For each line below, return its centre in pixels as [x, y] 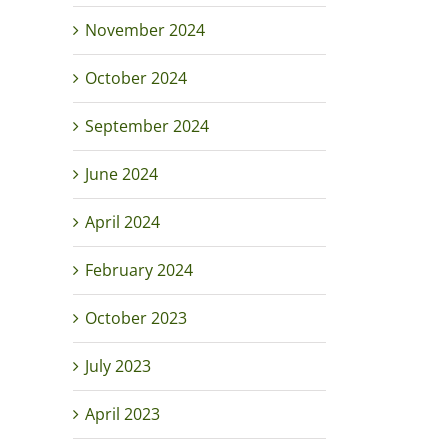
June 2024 [121, 174]
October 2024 [136, 78]
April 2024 [122, 222]
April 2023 [122, 414]
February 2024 [139, 270]
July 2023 [118, 366]
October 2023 [136, 318]
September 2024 [147, 126]
